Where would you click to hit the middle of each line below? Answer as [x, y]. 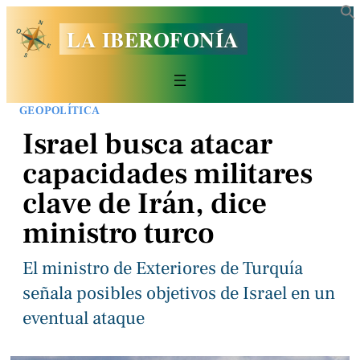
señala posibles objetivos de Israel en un [179, 294]
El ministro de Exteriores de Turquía [163, 269]
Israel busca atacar [147, 145]
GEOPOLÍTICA [60, 110]
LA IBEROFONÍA [153, 39]
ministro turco [119, 234]
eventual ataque [84, 319]
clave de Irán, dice [145, 204]
